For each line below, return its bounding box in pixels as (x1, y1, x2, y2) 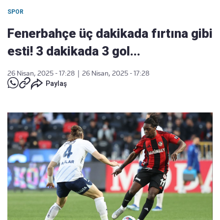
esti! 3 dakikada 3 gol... (7, 44, 140, 58)
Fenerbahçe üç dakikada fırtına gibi (7, 26, 213, 41)
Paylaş (46, 80, 67, 87)
